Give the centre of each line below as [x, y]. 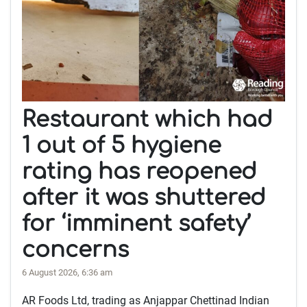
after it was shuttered [144, 197]
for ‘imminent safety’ [136, 223]
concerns [75, 249]
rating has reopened [139, 171]
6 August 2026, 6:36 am [67, 272]
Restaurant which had [147, 119]
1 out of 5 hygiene [122, 145]
